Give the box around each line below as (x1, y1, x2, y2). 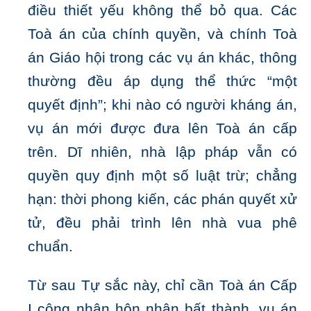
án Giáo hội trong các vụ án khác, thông (28, 49, 297, 67)
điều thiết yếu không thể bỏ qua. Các (28, 2, 297, 19)
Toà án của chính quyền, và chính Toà (28, 26, 297, 43)
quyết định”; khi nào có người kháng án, (28, 96, 297, 114)
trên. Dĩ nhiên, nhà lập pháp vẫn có (28, 144, 297, 161)
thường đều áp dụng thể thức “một (28, 73, 297, 90)
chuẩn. (28, 238, 74, 255)
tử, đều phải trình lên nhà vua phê (28, 215, 297, 232)
